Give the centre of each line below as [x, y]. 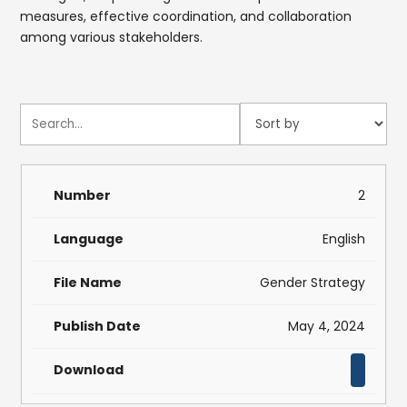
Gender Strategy [312, 283]
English [343, 239]
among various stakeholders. [112, 37]
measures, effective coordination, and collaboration [186, 16]
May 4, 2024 [326, 326]
